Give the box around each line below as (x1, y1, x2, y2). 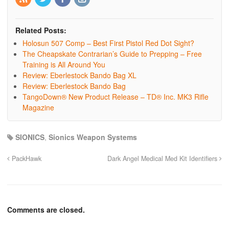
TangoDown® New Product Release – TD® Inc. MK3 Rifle (22, 91, 209, 102)
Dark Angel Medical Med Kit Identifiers (107, 153, 219, 163)
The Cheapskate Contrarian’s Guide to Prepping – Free (22, 48, 202, 59)
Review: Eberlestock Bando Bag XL (22, 70, 136, 80)
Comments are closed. (7, 204, 85, 215)
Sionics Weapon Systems (49, 131, 137, 142)
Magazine (22, 102, 54, 112)
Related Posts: (15, 25, 66, 35)
